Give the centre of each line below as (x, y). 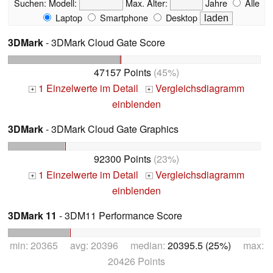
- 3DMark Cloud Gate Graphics (111, 129)
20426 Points (136, 261)
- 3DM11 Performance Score (119, 216)
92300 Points (122, 159)
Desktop (180, 18)
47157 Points (122, 73)
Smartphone (123, 18)
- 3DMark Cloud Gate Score (104, 43)
